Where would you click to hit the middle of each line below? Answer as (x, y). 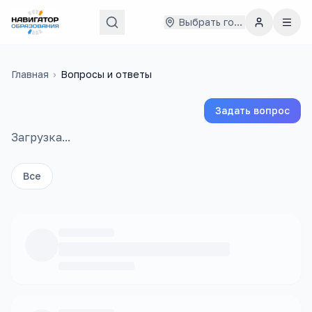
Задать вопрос (252, 110)
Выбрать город (216, 22)
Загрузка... (41, 137)
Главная (30, 74)
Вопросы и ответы (106, 74)
